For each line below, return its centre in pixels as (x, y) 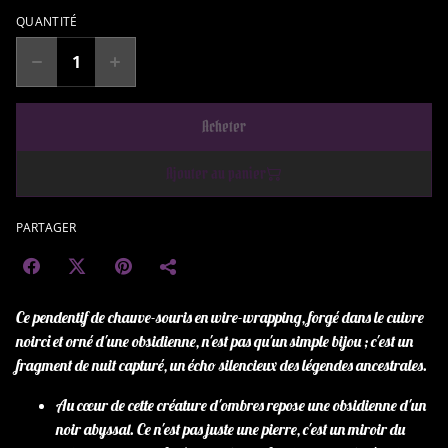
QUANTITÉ (47, 21)
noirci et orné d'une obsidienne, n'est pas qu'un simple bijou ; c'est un (214, 341)
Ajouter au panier (216, 173)
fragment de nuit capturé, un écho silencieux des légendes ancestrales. (221, 365)
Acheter (224, 126)
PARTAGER (46, 227)
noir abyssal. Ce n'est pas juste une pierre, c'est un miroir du (230, 429)
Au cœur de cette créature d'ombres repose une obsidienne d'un (241, 405)
